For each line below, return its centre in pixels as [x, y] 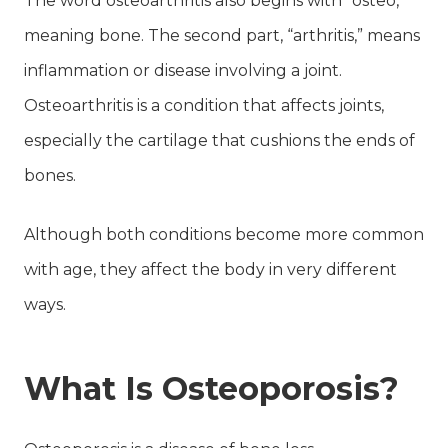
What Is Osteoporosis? [211, 388]
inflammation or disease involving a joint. [183, 70]
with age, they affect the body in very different [210, 269]
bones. [50, 175]
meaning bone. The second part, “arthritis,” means [222, 35]
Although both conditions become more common [224, 234]
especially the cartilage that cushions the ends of [219, 140]
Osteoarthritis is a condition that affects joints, [204, 105]
